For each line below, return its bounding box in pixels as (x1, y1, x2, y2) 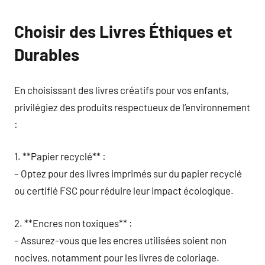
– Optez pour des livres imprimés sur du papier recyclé (14, 167, 242, 179)
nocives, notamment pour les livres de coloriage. (14, 251, 219, 263)
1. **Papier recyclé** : (14, 150, 106, 162)
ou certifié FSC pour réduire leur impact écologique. (14, 185, 234, 196)
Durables (14, 44, 79, 64)
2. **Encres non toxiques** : (14, 216, 132, 229)
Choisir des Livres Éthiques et (14, 21, 232, 41)
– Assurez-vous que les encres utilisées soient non (14, 234, 227, 246)
